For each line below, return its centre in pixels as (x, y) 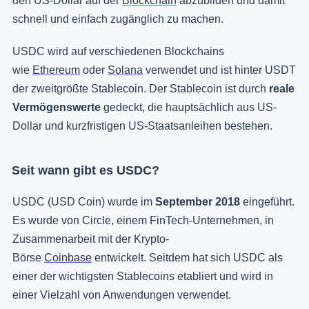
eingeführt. (267, 202)
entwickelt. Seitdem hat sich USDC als (187, 258)
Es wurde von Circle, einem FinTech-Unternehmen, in (143, 221)
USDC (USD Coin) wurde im (84, 202)
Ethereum (56, 70)
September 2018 (198, 202)
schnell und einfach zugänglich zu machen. (118, 19)
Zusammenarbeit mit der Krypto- (91, 239)
